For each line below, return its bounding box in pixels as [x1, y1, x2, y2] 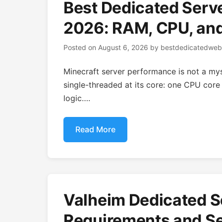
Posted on [63, 43, 98, 52]
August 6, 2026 [98, 43, 148, 52]
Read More [75, 124, 115, 134]
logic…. [63, 93, 90, 103]
